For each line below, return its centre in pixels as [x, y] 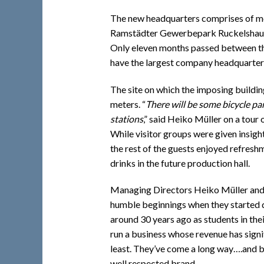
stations [127, 118]
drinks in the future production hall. [180, 163]
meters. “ [128, 104]
